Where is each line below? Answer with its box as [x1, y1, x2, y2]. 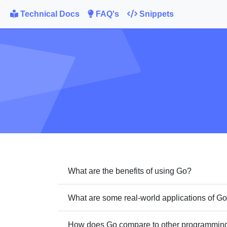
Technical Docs [18, 10, 80, 18]
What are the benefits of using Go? [68, 166, 192, 175]
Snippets [137, 10, 174, 18]
